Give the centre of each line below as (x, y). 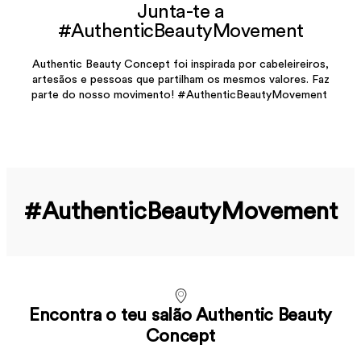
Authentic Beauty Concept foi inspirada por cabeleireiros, (180, 64)
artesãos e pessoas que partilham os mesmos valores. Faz (180, 79)
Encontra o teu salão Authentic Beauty (180, 315)
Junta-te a (180, 12)
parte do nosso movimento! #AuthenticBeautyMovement (180, 95)
